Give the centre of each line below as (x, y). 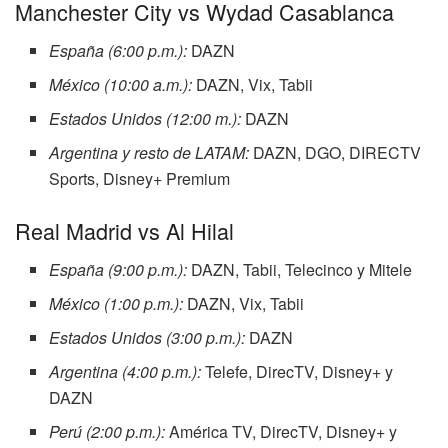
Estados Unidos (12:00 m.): (145, 119)
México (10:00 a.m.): (121, 85)
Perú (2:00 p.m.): (107, 431)
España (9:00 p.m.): (118, 269)
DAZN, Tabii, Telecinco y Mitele (300, 269)
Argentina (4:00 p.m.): (125, 371)
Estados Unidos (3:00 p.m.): (147, 337)
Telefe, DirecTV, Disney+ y (297, 371)
